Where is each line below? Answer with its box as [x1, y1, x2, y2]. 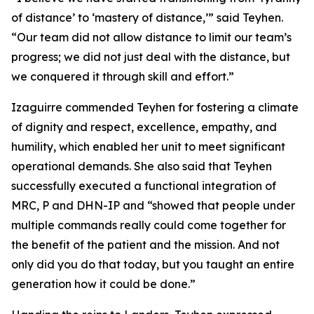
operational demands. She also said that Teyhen [11, 159, 272, 173]
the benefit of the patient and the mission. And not [11, 238, 280, 252]
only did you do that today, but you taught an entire [11, 257, 294, 271]
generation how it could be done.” [11, 277, 196, 291]
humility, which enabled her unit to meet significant [11, 139, 285, 153]
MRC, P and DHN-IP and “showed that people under [11, 198, 295, 212]
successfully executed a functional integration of [11, 179, 276, 193]
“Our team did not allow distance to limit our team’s [11, 30, 292, 44]
